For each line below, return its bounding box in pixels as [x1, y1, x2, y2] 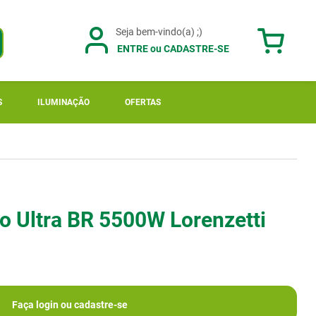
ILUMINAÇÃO [37, 97, 90, 107]
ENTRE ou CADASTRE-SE [117, 42, 229, 54]
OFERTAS [125, 97, 161, 107]
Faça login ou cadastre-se [11, 298, 128, 310]
